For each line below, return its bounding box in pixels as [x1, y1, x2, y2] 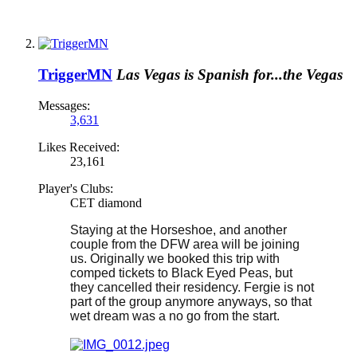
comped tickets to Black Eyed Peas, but [70, 265, 292, 280]
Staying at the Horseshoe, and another [70, 222, 287, 237]
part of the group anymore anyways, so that [70, 294, 312, 308]
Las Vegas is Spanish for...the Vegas [116, 66, 343, 84]
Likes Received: [38, 139, 120, 154]
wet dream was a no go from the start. [70, 308, 280, 323]
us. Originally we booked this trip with [70, 251, 280, 265]
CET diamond [70, 195, 142, 210]
